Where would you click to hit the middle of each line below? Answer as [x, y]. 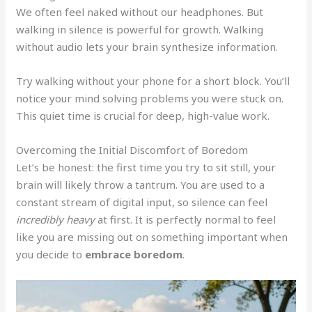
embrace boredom [134, 254]
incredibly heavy [56, 219]
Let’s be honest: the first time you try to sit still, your [146, 167]
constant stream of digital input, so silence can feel [142, 202]
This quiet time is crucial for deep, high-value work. [143, 115]
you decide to [51, 254]
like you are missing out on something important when [152, 236]
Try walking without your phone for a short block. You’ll [153, 80]
